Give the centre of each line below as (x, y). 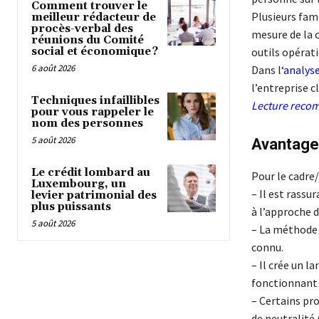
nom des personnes (87, 123)
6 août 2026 (53, 68)
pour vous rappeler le (93, 112)
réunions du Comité (88, 40)
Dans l (266, 69)
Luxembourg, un (79, 184)
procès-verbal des (82, 28)
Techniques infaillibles (95, 100)
